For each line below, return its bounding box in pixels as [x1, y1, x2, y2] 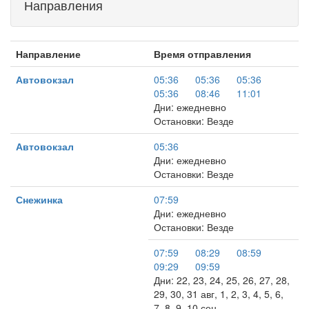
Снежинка [16, 192, 63, 206]
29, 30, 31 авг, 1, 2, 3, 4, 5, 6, [154, 287, 283, 301]
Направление [16, 47, 81, 61]
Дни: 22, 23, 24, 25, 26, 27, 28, [154, 273, 290, 287]
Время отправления [154, 47, 251, 61]
